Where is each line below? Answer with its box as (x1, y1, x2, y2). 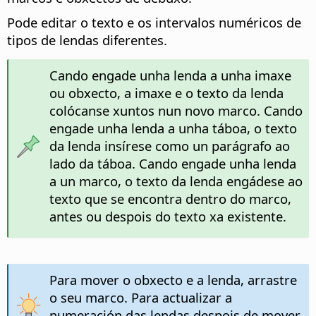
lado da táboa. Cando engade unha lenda (49, 154, 296, 173)
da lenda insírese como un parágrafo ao (49, 137, 290, 155)
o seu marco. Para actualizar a (49, 288, 232, 307)
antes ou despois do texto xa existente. (49, 207, 286, 226)
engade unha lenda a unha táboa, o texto (49, 119, 297, 138)
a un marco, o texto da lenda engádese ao (49, 172, 303, 190)
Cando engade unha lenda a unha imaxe (49, 66, 291, 85)
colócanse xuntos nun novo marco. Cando (49, 102, 303, 120)
